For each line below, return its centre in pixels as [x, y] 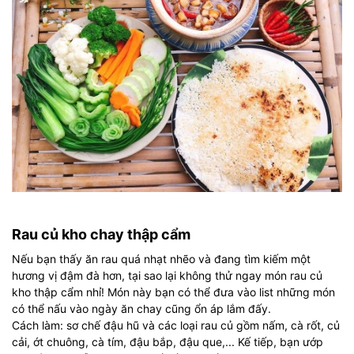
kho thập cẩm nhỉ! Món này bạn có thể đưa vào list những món [173, 292]
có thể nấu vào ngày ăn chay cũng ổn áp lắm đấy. [141, 308]
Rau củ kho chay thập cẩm [101, 234]
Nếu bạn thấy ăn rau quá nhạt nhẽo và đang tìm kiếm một [161, 258]
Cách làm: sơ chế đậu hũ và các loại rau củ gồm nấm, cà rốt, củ [176, 325]
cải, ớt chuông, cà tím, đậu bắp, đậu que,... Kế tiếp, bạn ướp [168, 341]
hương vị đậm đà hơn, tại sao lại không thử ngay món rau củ [167, 275]
